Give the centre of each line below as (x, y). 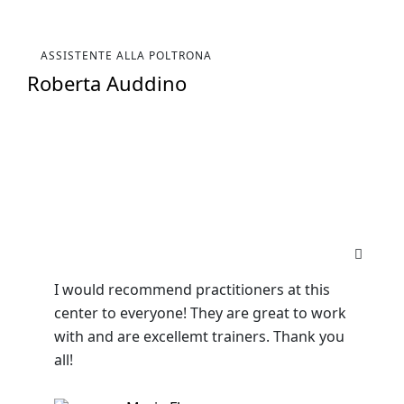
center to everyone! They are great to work (200, 312)
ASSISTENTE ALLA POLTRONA (126, 55)
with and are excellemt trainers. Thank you (199, 336)
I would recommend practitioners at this (192, 289)
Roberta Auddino (107, 83)
